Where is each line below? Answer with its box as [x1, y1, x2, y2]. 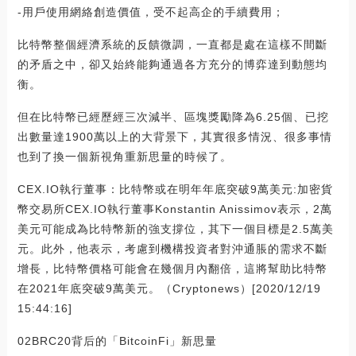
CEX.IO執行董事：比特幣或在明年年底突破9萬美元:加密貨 [17, 183, 333, 196]
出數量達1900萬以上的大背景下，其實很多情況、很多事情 [17, 130, 332, 144]
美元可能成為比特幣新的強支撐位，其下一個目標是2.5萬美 [17, 222, 334, 236]
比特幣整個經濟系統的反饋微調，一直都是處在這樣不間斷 [17, 38, 327, 52]
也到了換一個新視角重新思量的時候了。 [17, 150, 232, 164]
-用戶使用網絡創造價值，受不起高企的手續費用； [17, 6, 284, 19]
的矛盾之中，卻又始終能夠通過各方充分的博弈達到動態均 [17, 58, 327, 72]
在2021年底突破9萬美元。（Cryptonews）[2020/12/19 [17, 282, 321, 296]
